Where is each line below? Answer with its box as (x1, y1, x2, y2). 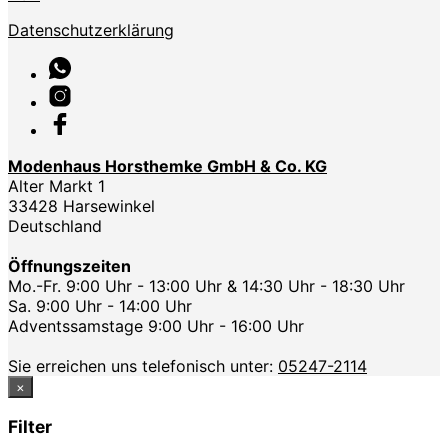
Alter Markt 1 (8, 176, 105, 197)
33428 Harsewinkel (8, 196, 155, 217)
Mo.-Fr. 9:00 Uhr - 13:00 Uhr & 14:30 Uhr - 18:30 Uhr (8, 276, 405, 297)
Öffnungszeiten (8, 256, 131, 277)
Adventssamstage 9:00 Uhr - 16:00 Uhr (8, 316, 304, 337)
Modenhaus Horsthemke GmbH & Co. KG (8, 156, 327, 177)
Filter (8, 415, 52, 437)
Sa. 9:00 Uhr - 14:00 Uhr (8, 296, 192, 317)
